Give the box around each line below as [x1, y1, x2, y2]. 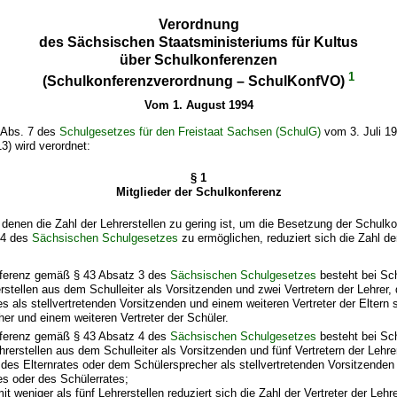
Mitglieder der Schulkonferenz [115, 184, 282, 198]
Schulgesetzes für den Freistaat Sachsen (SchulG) [59, 124, 322, 138]
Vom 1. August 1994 [144, 98, 253, 113]
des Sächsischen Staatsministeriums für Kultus [39, 34, 358, 50]
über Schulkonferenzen [120, 51, 277, 67]
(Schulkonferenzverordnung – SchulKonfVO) [43, 74, 348, 90]
